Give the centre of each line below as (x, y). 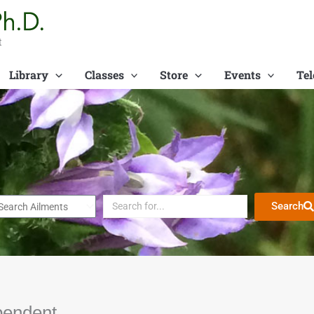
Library (28, 75)
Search (288, 206)
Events (242, 75)
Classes (104, 75)
